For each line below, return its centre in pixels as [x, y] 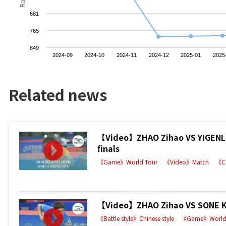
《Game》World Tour [127, 161]
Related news [58, 94]
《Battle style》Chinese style [136, 218]
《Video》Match [186, 161]
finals [108, 148]
